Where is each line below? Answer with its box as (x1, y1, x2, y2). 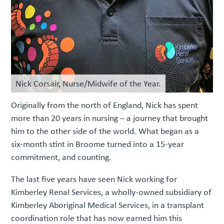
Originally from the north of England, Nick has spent (11, 99, 198, 111)
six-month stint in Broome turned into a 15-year (11, 138, 184, 150)
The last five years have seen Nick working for (11, 173, 177, 185)
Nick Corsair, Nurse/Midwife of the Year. (15, 77, 161, 90)
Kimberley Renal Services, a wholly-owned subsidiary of (11, 186, 212, 198)
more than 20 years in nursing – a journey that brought (11, 112, 208, 124)
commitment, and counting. (11, 151, 112, 163)
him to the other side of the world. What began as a (11, 125, 199, 137)
